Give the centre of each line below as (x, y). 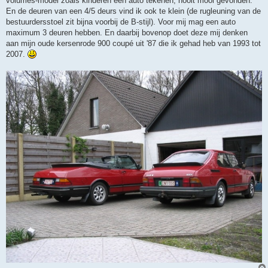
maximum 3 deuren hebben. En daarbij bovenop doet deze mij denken (127, 33)
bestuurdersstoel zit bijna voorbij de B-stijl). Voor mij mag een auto (121, 22)
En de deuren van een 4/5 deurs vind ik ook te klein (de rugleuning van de (133, 11)
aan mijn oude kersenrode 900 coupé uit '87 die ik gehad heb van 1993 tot (133, 44)
